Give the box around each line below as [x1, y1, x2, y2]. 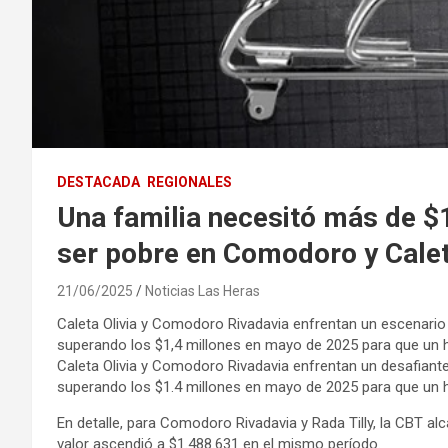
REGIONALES [147, 173, 232, 190]
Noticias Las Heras [145, 282, 260, 299]
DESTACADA [57, 173, 140, 190]
